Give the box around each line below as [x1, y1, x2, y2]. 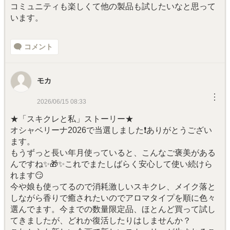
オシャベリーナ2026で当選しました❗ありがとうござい [10, 126, 212, 135]
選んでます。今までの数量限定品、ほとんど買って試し [10, 205, 216, 214]
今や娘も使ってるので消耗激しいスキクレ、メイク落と [10, 182, 216, 191]
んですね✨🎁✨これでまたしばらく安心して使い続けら [10, 160, 213, 169]
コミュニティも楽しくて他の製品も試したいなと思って [10, 2, 216, 11]
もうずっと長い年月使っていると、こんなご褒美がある [10, 148, 216, 158]
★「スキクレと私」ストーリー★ [10, 114, 133, 124]
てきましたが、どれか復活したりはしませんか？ [10, 216, 191, 225]
